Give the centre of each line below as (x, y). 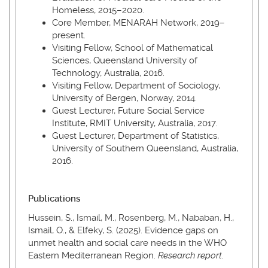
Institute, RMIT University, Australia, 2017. (135, 123)
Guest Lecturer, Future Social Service (128, 111)
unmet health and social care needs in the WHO (127, 243)
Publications (55, 199)
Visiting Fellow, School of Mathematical (133, 48)
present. (69, 35)
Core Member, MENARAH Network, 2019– (138, 23)
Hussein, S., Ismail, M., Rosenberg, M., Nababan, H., (131, 217)
